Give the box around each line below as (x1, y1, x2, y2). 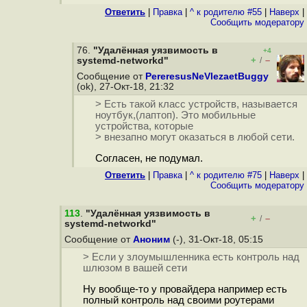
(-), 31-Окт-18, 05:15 (170, 234, 266, 245)
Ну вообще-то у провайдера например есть (82, 284, 287, 295)
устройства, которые (95, 121, 193, 132)
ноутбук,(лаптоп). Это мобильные (95, 110, 256, 121)
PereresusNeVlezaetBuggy (145, 71, 269, 82)
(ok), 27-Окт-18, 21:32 (77, 82, 177, 92)
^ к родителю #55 (190, 7, 262, 17)
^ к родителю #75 (190, 170, 262, 180)
